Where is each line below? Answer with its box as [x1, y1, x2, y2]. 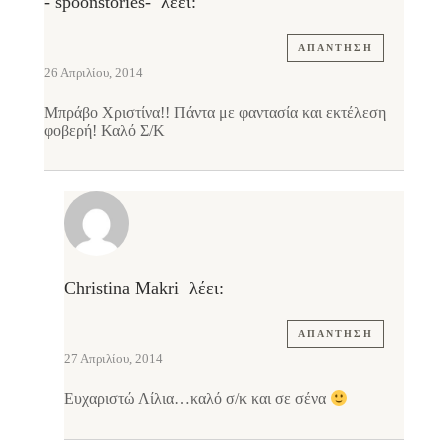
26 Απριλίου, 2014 [44, 65, 143, 81]
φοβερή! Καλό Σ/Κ [44, 122, 165, 140]
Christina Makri [64, 278, 179, 299]
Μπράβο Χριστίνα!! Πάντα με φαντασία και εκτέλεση [44, 104, 386, 122]
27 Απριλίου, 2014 [64, 351, 163, 367]
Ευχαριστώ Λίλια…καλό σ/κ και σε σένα [64, 390, 330, 408]
